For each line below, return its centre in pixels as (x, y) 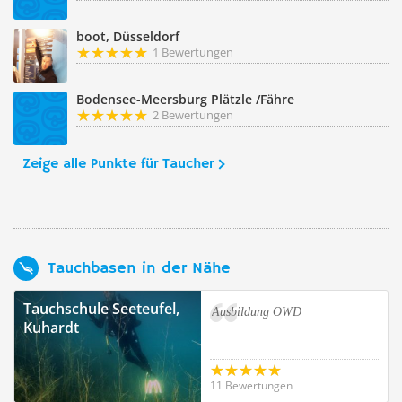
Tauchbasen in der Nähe (139, 268)
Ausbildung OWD (257, 312)
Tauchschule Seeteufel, (101, 309)
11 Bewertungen (251, 385)
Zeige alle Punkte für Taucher (118, 164)
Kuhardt (51, 328)
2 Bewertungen (193, 115)
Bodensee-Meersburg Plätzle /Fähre (185, 99)
